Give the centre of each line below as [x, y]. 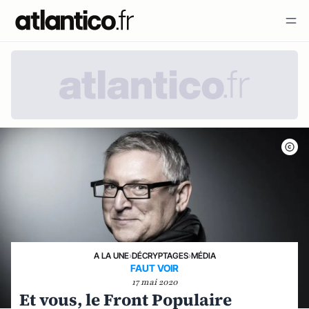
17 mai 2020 [154, 282]
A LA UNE [111, 256]
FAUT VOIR [154, 268]
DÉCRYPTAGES [160, 256]
